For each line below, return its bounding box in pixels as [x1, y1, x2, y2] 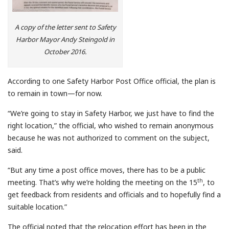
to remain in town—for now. [8, 88, 102, 99]
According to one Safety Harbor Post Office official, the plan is [8, 76, 216, 86]
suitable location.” [8, 202, 67, 212]
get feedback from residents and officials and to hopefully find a [8, 190, 221, 200]
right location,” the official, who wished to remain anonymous [8, 121, 214, 131]
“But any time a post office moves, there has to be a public [8, 165, 205, 175]
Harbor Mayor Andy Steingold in [16, 34, 114, 44]
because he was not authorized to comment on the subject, [8, 133, 210, 143]
